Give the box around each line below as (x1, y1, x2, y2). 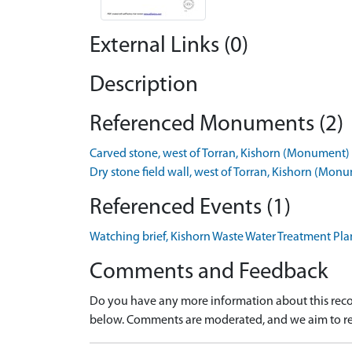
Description (90, 73, 198, 97)
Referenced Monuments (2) (90, 112, 343, 136)
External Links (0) (90, 34, 248, 57)
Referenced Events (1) (90, 196, 291, 219)
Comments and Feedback (90, 260, 328, 284)
